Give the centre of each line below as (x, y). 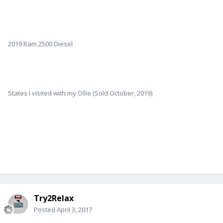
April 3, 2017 (74, 210)
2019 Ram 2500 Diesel (40, 44)
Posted (45, 210)
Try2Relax (54, 198)
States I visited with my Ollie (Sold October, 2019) (80, 93)
